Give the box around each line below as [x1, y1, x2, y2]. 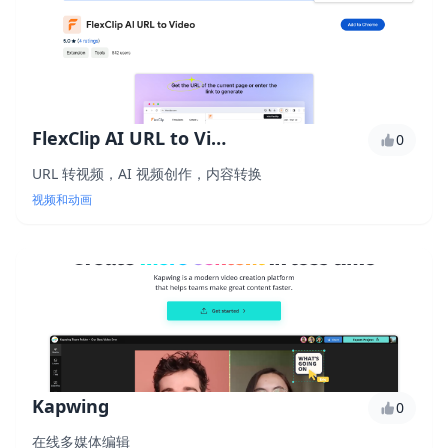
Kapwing [32, 394, 109, 418]
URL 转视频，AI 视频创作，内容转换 [32, 164, 262, 183]
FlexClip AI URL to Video [211, 126, 226, 150]
